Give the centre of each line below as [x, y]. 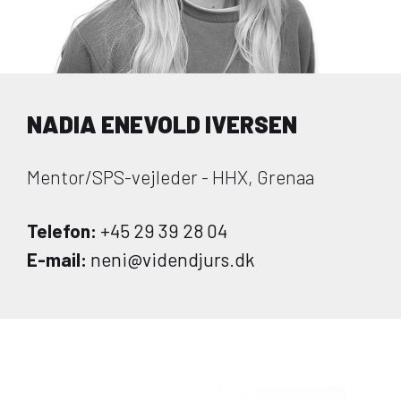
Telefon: [62, 230]
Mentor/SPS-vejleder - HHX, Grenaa [171, 177]
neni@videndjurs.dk [171, 259]
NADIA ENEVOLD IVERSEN [162, 124]
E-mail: [57, 259]
